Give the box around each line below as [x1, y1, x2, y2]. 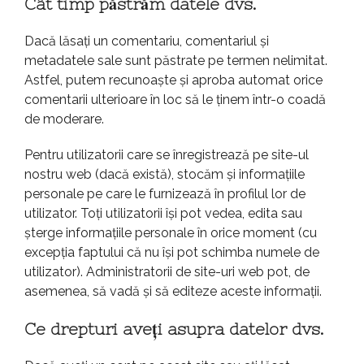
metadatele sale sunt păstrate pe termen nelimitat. [24, 53, 327, 69]
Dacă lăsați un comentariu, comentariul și [24, 33, 269, 50]
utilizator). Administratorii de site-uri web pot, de [24, 264, 310, 280]
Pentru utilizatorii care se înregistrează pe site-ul [24, 147, 309, 163]
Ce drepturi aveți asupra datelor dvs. [24, 319, 323, 339]
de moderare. [24, 111, 104, 128]
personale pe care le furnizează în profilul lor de [24, 186, 305, 202]
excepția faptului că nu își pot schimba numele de [24, 245, 319, 261]
